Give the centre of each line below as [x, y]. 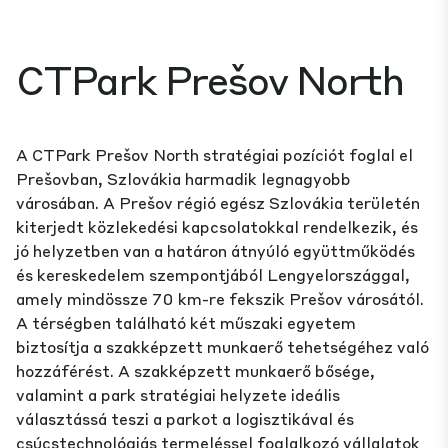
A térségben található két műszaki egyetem [186, 323]
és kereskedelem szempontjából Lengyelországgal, [213, 275]
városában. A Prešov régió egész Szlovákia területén [218, 203]
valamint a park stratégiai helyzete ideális [178, 395]
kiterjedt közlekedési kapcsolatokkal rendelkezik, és [217, 227]
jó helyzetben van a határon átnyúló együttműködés [215, 251]
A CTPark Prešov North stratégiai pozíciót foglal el [214, 155]
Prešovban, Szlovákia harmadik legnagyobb [183, 179]
